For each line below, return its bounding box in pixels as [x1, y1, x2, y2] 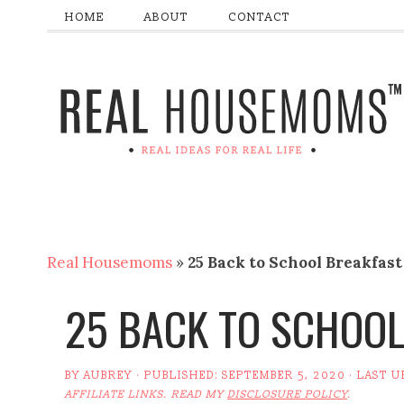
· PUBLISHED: [133, 369, 222, 382]
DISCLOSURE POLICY [227, 388, 347, 401]
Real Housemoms [47, 252, 172, 272]
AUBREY [84, 369, 133, 382]
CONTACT [228, 10, 290, 24]
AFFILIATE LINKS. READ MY [65, 388, 227, 401]
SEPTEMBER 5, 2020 [222, 369, 345, 382]
